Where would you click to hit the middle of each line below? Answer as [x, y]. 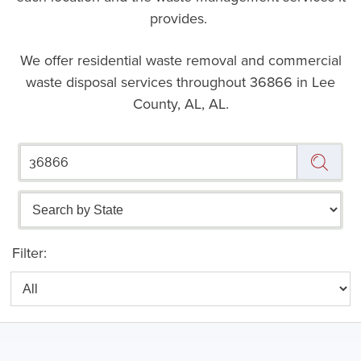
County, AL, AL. [180, 103]
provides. [180, 18]
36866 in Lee [293, 81]
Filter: [30, 252]
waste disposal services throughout [138, 81]
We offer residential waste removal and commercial [180, 60]
